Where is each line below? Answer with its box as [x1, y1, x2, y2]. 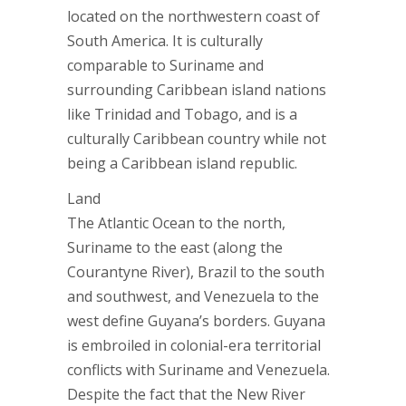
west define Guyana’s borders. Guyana [67, 311, 325, 331]
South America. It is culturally [67, 31, 263, 51]
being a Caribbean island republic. [67, 153, 297, 173]
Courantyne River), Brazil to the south [67, 262, 324, 282]
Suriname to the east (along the [67, 237, 283, 257]
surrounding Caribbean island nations [67, 80, 326, 100]
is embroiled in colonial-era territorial [67, 335, 321, 355]
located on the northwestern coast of [67, 6, 320, 26]
